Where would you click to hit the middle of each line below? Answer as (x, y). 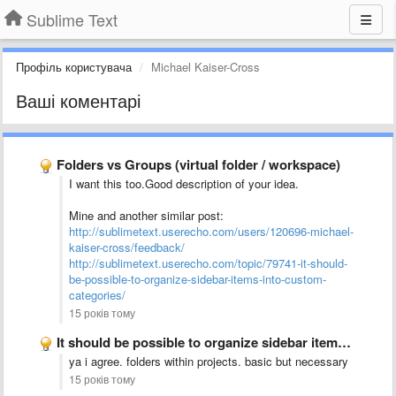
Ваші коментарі (78, 100)
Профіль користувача (74, 67)
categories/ (97, 295)
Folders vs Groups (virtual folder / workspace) (198, 164)
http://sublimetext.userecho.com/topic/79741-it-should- (208, 263)
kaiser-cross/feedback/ (127, 247)
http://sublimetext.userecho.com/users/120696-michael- (211, 231)
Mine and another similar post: (146, 215)
